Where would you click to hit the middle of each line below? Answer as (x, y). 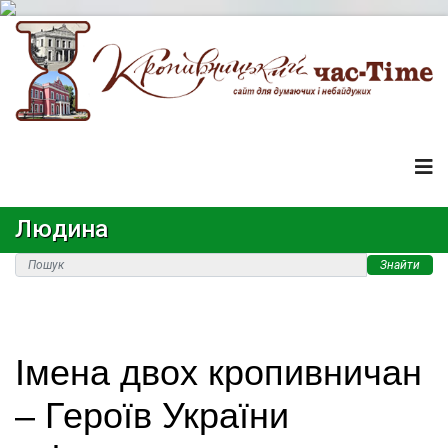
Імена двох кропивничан (218, 373)
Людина (61, 229)
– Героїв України (152, 416)
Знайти (400, 265)
